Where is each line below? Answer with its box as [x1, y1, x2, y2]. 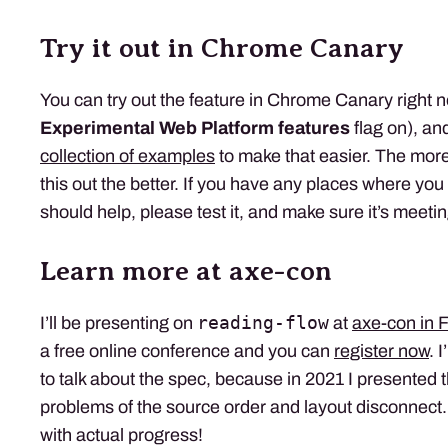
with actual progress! [40, 424, 203, 445]
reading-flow [197, 311, 329, 333]
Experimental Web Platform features [40, 117, 350, 138]
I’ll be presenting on [40, 312, 197, 333]
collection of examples [40, 145, 215, 166]
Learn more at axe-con [40, 255, 332, 286]
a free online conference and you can [40, 340, 334, 361]
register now [334, 340, 429, 361]
